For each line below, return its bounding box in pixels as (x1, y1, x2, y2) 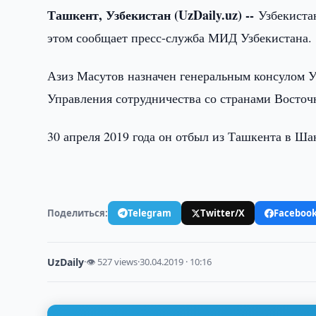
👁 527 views (86, 255, 138, 268)
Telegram (128, 206, 172, 219)
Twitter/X (200, 206, 245, 219)
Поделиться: (47, 206, 109, 219)
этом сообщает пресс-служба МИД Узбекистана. (47, 29, 312, 46)
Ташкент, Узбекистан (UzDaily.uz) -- (47, 6, 259, 24)
